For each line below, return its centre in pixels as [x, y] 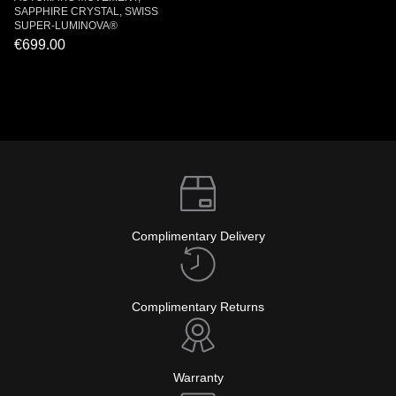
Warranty [198, 377]
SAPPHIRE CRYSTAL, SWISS [86, 11]
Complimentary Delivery [198, 236]
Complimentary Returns [198, 307]
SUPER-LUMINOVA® [66, 26]
